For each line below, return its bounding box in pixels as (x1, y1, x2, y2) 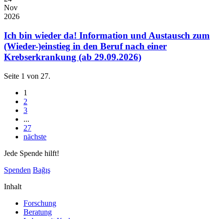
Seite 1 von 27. (4, 71, 50, 80)
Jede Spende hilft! (4, 149, 59, 157)
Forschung (23, 198, 56, 207)
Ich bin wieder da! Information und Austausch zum (4, 30, 210, 41)
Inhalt (4, 182, 22, 191)
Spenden (4, 165, 31, 174)
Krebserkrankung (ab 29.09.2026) (4, 51, 141, 62)
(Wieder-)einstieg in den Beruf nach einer (4, 41, 167, 51)
